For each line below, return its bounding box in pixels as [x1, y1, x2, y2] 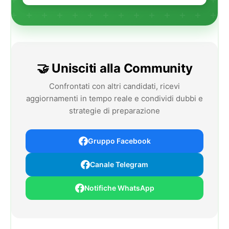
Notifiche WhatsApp [84, 183, 154, 192]
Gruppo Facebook [87, 136, 151, 145]
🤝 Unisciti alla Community [36, 60, 193, 76]
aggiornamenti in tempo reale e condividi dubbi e [26, 93, 203, 103]
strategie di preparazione [69, 105, 160, 116]
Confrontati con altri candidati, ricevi [49, 81, 180, 91]
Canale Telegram [90, 159, 148, 169]
